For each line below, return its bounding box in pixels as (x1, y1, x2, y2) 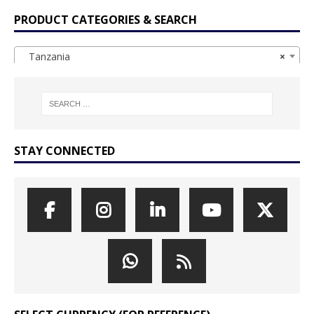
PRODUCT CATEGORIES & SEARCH (14, 12, 197, 28)
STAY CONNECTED (14, 143, 115, 159)
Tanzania (20, 50, 70, 64)
